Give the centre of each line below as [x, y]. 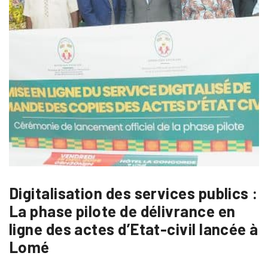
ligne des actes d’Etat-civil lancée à [134, 229]
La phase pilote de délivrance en [122, 211]
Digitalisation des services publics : [133, 193]
